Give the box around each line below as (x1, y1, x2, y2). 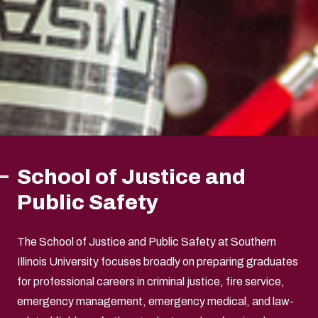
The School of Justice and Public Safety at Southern (17, 236, 276, 248)
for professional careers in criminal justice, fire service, (17, 275, 285, 288)
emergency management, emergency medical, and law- (17, 295, 294, 308)
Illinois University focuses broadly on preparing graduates (17, 256, 298, 268)
